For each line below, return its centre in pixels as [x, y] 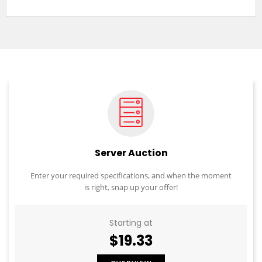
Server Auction [131, 153]
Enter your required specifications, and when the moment [131, 176]
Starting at [131, 223]
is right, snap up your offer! [131, 187]
